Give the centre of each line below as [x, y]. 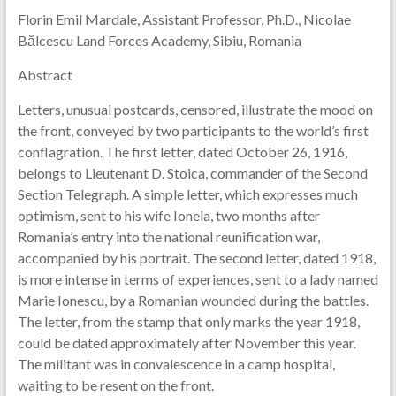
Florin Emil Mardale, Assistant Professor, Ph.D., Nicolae [184, 19]
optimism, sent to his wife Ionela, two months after [168, 216]
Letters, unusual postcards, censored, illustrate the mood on [195, 110]
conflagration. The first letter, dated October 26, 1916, [182, 152]
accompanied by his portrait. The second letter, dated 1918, [196, 258]
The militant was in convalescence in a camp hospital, [176, 364]
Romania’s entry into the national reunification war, [168, 237]
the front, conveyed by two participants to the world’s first [193, 131]
